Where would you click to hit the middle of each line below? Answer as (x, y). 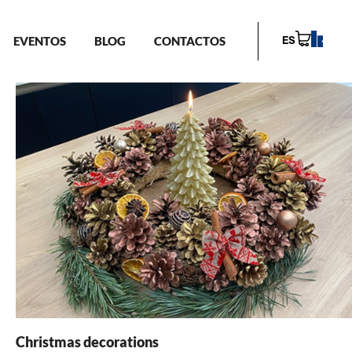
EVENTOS (39, 41)
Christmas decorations (87, 341)
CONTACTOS (189, 41)
